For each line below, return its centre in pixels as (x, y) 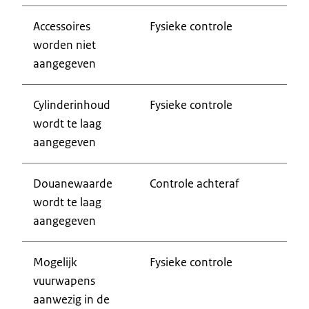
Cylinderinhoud (72, 104)
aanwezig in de (71, 299)
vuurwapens (64, 280)
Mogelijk (55, 262)
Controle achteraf (195, 183)
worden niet (64, 44)
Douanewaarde (73, 183)
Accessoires (62, 26)
